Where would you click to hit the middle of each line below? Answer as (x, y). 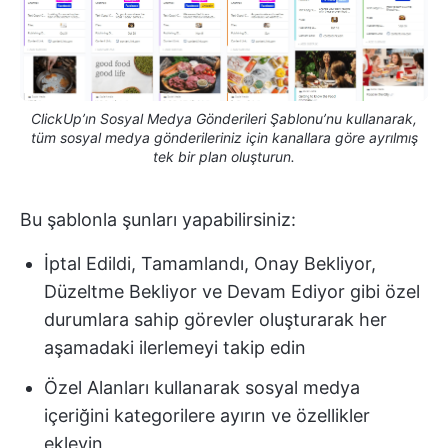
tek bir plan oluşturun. (224, 156)
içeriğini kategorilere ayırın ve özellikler (207, 415)
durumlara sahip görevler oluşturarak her (215, 319)
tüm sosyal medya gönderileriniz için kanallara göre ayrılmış (224, 137)
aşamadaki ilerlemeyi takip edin (175, 347)
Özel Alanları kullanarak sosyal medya (202, 387)
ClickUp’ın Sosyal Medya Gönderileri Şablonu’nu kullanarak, (224, 118)
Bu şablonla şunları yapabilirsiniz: (158, 219)
